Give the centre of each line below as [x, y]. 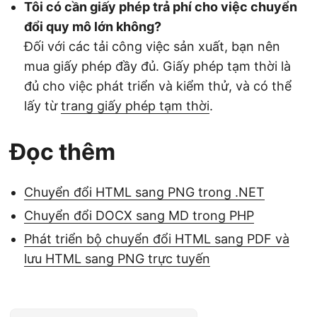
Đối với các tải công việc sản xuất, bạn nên [152, 46]
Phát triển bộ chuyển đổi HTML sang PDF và [157, 238]
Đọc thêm [63, 151]
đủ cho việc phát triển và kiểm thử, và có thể [158, 86]
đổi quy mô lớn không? [93, 26]
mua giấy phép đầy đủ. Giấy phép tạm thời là [157, 66]
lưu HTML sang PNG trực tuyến [117, 258]
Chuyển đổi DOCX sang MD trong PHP [139, 215]
